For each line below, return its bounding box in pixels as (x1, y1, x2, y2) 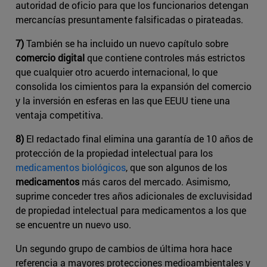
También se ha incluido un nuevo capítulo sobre (26, 36, 228, 49)
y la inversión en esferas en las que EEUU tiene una (15, 94, 230, 107)
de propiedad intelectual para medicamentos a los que (15, 203, 246, 216)
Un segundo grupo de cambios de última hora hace (15, 241, 232, 254)
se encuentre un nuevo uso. (15, 218, 131, 231)
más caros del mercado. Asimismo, (79, 175, 230, 188)
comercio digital (15, 51, 85, 64)
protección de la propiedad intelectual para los (15, 146, 215, 159)
